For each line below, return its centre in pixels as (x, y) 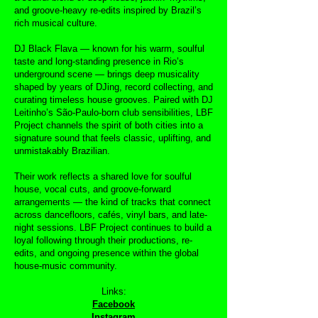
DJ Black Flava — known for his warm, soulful (109, 49)
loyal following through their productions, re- (103, 240)
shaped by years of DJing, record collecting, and (114, 87)
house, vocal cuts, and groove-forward (93, 189)
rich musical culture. (56, 23)
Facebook (114, 304)
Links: (114, 291)
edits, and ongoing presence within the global (106, 253)
